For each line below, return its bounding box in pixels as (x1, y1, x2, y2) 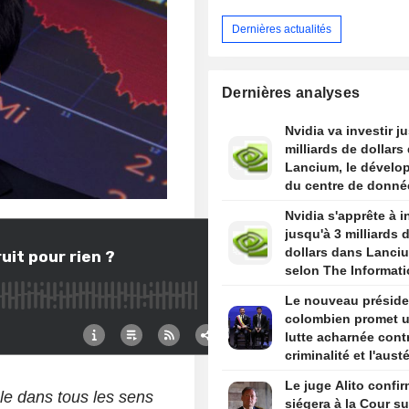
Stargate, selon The (284, 196, 406, 212)
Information (284, 215, 357, 230)
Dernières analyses (222, 85, 361, 101)
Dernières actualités (232, 22, 332, 36)
